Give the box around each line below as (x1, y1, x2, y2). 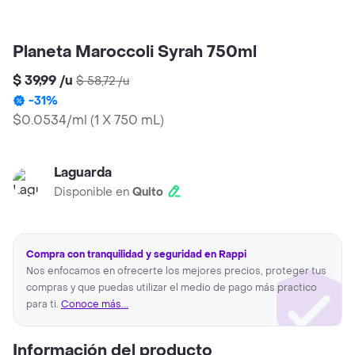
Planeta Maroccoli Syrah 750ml (13, 42, 257, 63)
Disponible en (54, 185, 132, 200)
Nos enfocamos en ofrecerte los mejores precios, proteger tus (26, 265, 326, 278)
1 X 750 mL (94, 112, 160, 129)
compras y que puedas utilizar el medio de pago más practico (26, 281, 317, 295)
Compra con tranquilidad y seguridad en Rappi (26, 248, 246, 261)
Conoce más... (61, 298, 128, 311)
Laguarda (54, 164, 112, 181)
